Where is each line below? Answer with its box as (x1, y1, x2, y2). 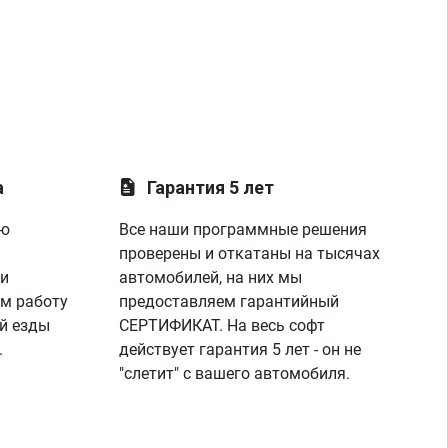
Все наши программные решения (119, 220, 368, 239)
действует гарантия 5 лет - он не (119, 340, 362, 359)
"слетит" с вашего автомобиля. (119, 364, 351, 383)
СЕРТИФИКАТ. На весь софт (119, 316, 326, 335)
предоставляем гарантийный (119, 292, 340, 311)
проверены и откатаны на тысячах (119, 244, 381, 263)
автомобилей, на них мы (119, 268, 303, 287)
